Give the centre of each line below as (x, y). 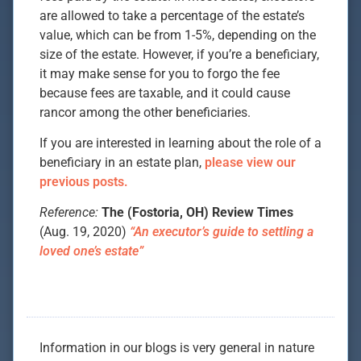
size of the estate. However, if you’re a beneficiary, (179, 54)
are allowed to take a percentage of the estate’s (172, 15)
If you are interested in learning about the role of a (180, 143)
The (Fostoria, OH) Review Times (197, 213)
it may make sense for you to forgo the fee (160, 73)
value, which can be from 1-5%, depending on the (178, 35)
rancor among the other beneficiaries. (145, 112)
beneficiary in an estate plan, (122, 163)
